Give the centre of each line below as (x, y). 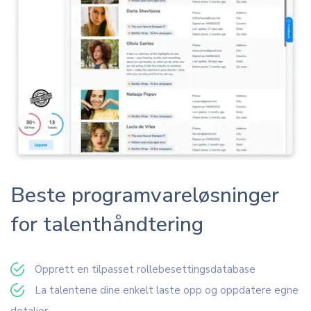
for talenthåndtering (107, 224)
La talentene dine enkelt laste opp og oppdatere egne (167, 290)
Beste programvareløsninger (145, 195)
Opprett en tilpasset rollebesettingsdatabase (145, 269)
